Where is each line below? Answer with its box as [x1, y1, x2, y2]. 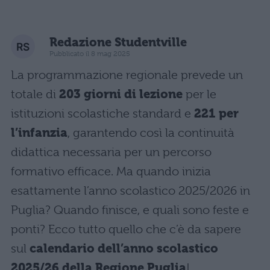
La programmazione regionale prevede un [11, 68, 243, 83]
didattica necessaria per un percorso [11, 145, 212, 160]
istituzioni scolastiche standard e [11, 107, 194, 121]
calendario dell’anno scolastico [30, 242, 218, 256]
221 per [194, 107, 239, 121]
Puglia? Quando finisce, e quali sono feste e [11, 203, 249, 218]
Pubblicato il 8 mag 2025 [49, 49, 130, 58]
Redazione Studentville [49, 35, 187, 49]
